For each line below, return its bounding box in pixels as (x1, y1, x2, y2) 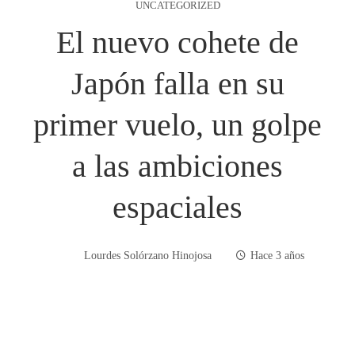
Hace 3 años (250, 249, 304, 262)
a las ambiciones (72, 147, 283, 184)
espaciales (113, 189, 242, 225)
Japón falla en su (71, 65, 284, 101)
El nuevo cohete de (56, 24, 299, 60)
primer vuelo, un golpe (33, 106, 322, 143)
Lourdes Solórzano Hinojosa (84, 249, 212, 262)
